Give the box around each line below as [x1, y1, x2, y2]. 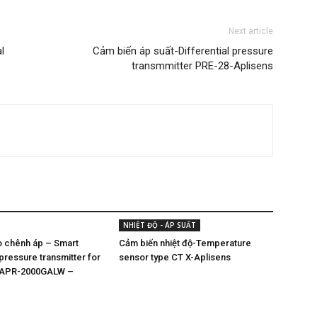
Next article [229, 26, 273, 36]
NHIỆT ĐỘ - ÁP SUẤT [123, 220, 196, 230]
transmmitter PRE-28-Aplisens [132, 59, 273, 72]
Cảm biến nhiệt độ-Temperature [119, 238, 251, 248]
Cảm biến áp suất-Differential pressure [93, 45, 273, 57]
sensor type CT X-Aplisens [119, 252, 231, 263]
